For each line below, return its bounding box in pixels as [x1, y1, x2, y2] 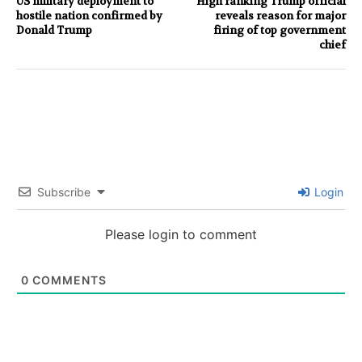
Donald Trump [16, 23, 92, 37]
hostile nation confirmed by [16, 8, 162, 23]
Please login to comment [105, 225, 257, 242]
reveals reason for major [214, 8, 346, 23]
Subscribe [37, 184, 90, 199]
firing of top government [213, 23, 346, 37]
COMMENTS [29, 272, 107, 287]
